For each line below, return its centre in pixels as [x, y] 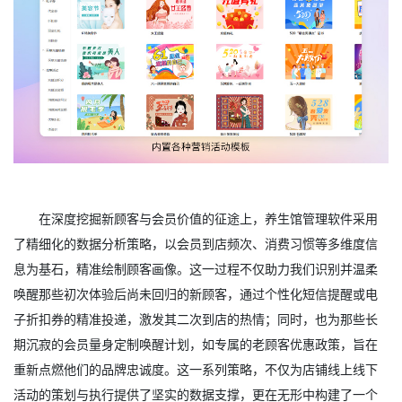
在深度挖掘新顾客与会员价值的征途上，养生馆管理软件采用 [209, 218]
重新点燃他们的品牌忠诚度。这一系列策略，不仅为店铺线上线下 [196, 369]
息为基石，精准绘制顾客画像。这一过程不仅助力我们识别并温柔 [196, 268]
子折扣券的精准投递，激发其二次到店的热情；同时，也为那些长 [196, 319]
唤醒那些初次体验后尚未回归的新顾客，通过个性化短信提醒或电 [196, 293]
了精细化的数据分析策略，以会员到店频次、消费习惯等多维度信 [196, 243]
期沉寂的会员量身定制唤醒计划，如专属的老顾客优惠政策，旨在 [196, 344]
